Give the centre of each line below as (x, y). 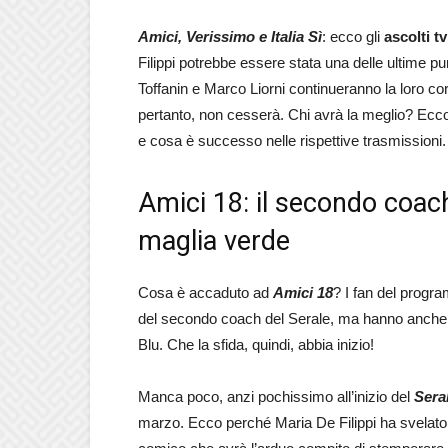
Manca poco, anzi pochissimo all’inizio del (276, 396)
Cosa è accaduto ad (205, 292)
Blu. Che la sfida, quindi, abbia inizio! (256, 344)
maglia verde (214, 241)
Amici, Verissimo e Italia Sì (230, 36)
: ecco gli (353, 36)
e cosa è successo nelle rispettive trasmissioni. (292, 140)
